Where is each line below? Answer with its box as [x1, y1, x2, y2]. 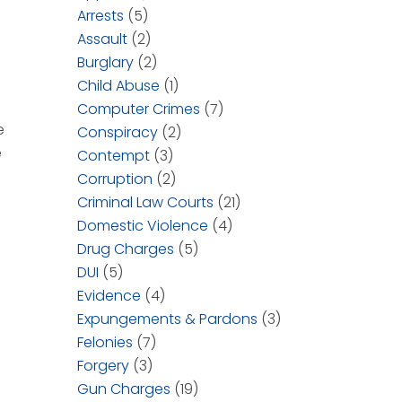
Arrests [77, 5, 124, 26]
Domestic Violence [77, 215, 208, 236]
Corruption [77, 169, 153, 189]
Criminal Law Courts [77, 192, 214, 213]
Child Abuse [77, 75, 160, 96]
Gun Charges [77, 379, 170, 399]
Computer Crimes [77, 99, 200, 119]
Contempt [77, 145, 150, 166]
